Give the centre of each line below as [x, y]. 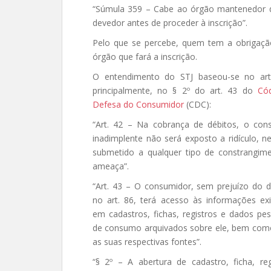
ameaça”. [111, 166]
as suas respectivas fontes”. [147, 242]
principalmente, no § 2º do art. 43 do [175, 90]
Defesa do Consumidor [138, 104]
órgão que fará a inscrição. [145, 57]
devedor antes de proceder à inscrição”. [170, 23]
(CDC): [198, 104]
